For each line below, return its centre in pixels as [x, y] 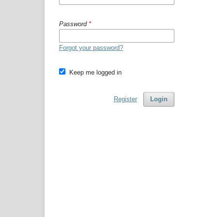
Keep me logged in [95, 72]
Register [125, 99]
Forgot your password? [91, 47]
